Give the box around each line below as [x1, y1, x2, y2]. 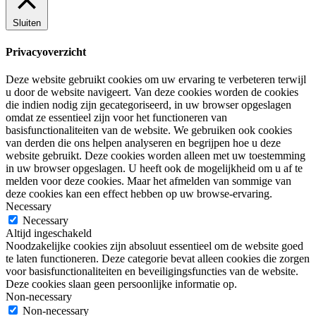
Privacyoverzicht [6, 45, 86, 58]
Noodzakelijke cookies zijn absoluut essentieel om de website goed [6, 240, 303, 252]
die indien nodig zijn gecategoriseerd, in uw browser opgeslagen [6, 99, 291, 111]
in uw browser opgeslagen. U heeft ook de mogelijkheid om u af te [6, 162, 303, 174]
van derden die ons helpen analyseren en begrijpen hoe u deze [6, 137, 281, 149]
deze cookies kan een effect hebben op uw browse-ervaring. [6, 188, 272, 200]
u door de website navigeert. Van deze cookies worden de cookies [6, 86, 298, 98]
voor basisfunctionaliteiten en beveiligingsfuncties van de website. [6, 265, 298, 277]
